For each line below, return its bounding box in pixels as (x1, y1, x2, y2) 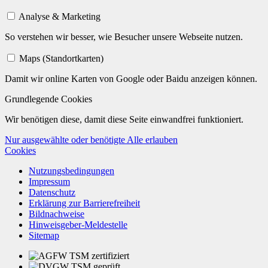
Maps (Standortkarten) (19, 53, 103, 63)
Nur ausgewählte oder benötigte (5, 134, 127, 145)
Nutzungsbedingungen (29, 165, 114, 176)
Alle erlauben (127, 134, 178, 145)
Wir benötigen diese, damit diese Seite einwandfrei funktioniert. (5, 114, 243, 124)
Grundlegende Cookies (5, 93, 92, 104)
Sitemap (29, 230, 59, 240)
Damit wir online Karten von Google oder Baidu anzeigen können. (5, 73, 257, 84)
